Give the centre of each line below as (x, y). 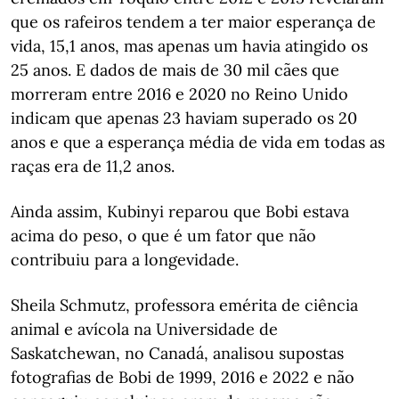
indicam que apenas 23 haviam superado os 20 (184, 118)
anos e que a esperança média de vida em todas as (198, 142)
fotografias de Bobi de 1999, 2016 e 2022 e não (183, 377)
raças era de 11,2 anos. (93, 166)
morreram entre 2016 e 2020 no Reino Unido (179, 94)
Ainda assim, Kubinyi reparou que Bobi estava (180, 211)
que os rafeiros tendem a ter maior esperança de (193, 21)
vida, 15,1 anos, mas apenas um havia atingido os (189, 45)
